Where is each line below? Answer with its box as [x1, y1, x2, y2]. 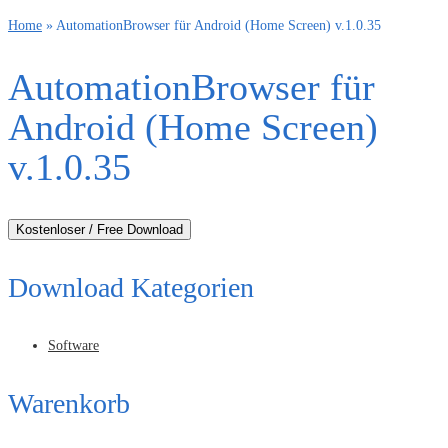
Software [48, 337, 99, 353]
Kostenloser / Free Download [16, 221, 183, 237]
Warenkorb [8, 387, 130, 419]
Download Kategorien [8, 271, 254, 303]
